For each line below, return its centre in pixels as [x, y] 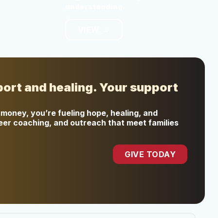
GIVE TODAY [150, 154]
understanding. [95, 6]
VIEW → [94, 29]
